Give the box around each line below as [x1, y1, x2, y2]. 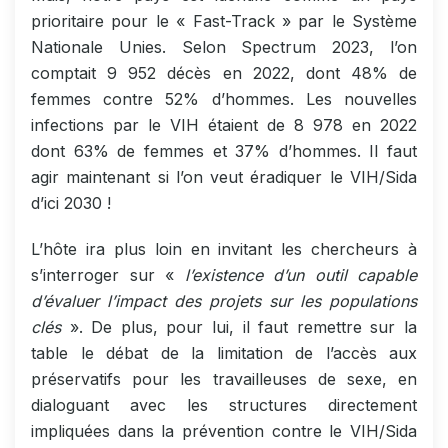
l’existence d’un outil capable [184, 264, 417, 285]
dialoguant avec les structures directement [31, 394, 417, 415]
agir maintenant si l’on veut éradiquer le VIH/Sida [31, 166, 417, 187]
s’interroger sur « [31, 264, 185, 285]
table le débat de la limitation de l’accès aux [31, 342, 417, 363]
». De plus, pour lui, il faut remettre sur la [69, 316, 418, 337]
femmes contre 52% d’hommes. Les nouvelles [31, 88, 417, 109]
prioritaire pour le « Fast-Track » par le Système [31, 10, 417, 31]
